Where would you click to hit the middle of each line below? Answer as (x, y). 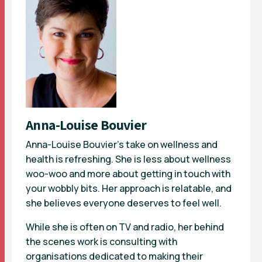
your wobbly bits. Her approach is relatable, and (129, 189)
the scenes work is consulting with (101, 242)
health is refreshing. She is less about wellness (128, 159)
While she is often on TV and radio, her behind (125, 227)
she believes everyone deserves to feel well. (124, 203)
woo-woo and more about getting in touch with (128, 174)
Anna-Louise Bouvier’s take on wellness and (122, 145)
